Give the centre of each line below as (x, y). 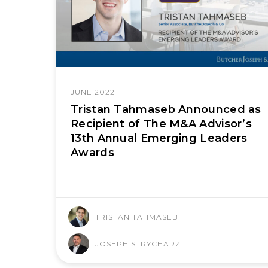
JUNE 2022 (93, 92)
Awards (92, 153)
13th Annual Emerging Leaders (159, 138)
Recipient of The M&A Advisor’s (161, 124)
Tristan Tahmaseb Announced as (166, 110)
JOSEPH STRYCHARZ (138, 243)
